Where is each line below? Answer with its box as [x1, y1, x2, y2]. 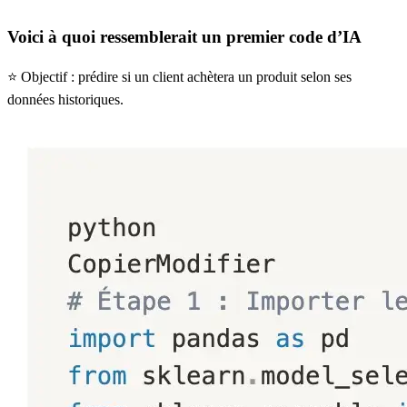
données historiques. [7, 91, 124, 107]
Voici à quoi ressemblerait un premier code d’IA [7, 26, 362, 46]
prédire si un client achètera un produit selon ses [78, 68, 352, 84]
